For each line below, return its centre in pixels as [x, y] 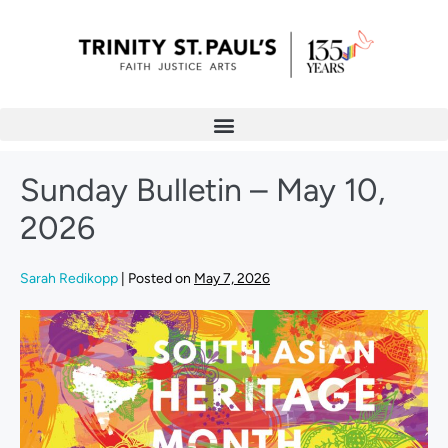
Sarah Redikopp [69, 278]
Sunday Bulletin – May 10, [202, 190]
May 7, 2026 [232, 278]
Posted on [159, 278]
